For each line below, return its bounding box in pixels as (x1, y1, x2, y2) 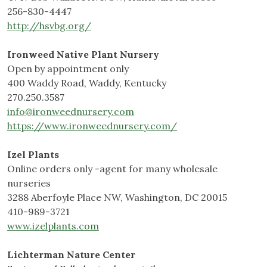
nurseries (7, 177, 51, 190)
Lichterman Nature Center (7, 249, 135, 261)
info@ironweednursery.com (7, 105, 134, 118)
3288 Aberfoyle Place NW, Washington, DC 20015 (7, 191, 227, 204)
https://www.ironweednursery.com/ (7, 120, 177, 132)
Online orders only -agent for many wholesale (7, 163, 218, 175)
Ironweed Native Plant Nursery (7, 48, 159, 61)
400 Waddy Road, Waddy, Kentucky (7, 77, 166, 89)
